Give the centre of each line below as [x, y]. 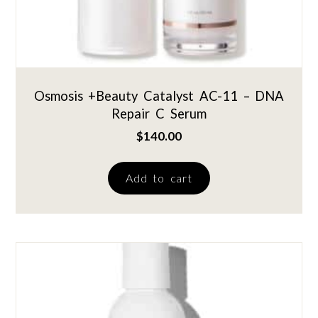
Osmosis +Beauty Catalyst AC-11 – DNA [159, 96]
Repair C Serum [159, 114]
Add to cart [159, 177]
